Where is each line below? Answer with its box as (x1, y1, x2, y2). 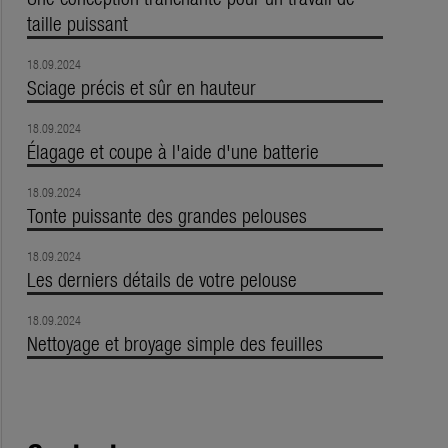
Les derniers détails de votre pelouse (26, 265, 297, 293)
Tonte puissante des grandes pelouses (26, 201, 307, 229)
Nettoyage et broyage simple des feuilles (26, 329, 323, 357)
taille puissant (26, 9, 128, 37)
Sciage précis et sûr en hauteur (26, 73, 256, 101)
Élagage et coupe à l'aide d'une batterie (26, 137, 319, 165)
